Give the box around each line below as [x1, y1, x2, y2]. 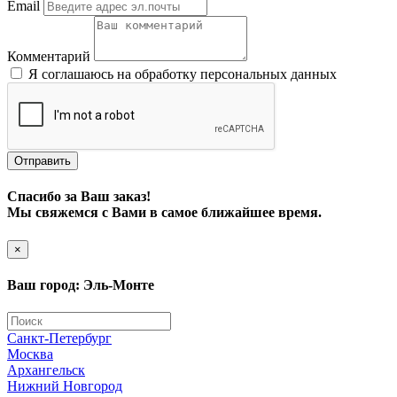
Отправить [14, 154, 71, 168]
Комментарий [7, 49, 90, 65]
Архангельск [7, 362, 85, 378]
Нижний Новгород [7, 378, 122, 394]
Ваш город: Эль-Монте [7, 277, 154, 292]
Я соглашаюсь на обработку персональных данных [28, 66, 337, 82]
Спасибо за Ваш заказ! [7, 189, 151, 205]
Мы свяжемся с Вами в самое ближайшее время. [7, 205, 322, 221]
